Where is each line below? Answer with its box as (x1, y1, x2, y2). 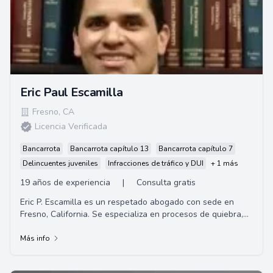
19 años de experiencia (20, 177, 110, 188)
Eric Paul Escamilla (20, 84, 123, 101)
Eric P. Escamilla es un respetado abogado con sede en (20, 196, 234, 208)
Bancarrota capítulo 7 (158, 144, 233, 154)
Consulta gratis (136, 177, 196, 188)
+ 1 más (211, 158, 238, 168)
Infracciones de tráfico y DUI (108, 158, 204, 168)
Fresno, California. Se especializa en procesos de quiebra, (20, 208, 243, 220)
